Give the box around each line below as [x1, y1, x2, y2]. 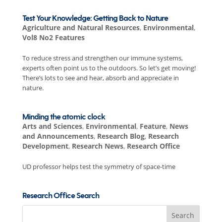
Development [22, 141, 68, 151]
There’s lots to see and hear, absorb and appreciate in [22, 73, 179, 82]
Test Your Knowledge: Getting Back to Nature [22, 13, 168, 24]
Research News [71, 141, 123, 151]
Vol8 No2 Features [22, 33, 85, 42]
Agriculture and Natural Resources [22, 23, 140, 32]
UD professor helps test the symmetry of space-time [22, 162, 175, 171]
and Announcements [22, 131, 94, 141]
